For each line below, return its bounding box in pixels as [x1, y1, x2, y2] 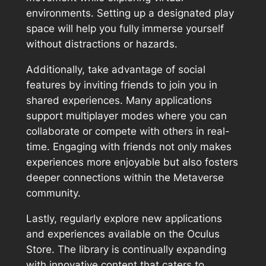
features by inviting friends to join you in [26, 79, 217, 91]
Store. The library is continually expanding [26, 243, 226, 255]
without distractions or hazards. [26, 38, 178, 50]
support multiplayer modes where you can [26, 110, 227, 122]
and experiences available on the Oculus [26, 227, 220, 240]
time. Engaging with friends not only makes [26, 141, 232, 153]
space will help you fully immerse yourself [26, 23, 224, 35]
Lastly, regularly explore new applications [26, 212, 222, 224]
